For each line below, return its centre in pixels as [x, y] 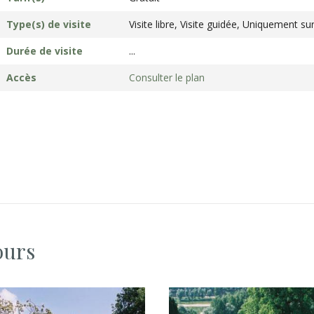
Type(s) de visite [49, 24]
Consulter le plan [167, 77]
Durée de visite [45, 51]
